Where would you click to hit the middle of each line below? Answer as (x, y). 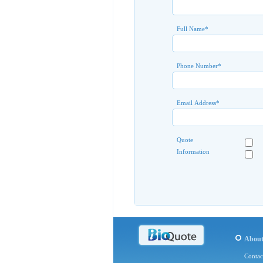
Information (193, 151)
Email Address (196, 102)
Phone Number (197, 65)
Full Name (191, 28)
